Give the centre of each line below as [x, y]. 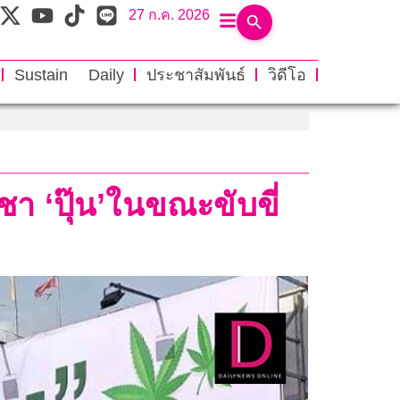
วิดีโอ [287, 75]
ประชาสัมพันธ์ [196, 75]
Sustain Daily [69, 75]
